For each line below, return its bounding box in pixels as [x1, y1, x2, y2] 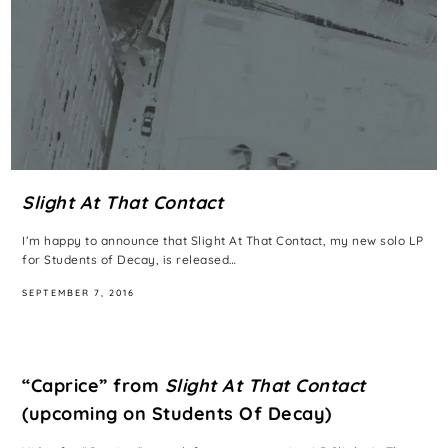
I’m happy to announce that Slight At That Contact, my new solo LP [22, 233, 424, 249]
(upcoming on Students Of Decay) [22, 401, 332, 425]
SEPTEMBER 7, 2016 [22, 287, 136, 299]
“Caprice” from [22, 373, 165, 397]
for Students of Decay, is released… [22, 252, 237, 268]
